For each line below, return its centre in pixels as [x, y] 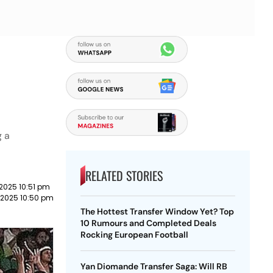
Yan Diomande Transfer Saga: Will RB [154, 266]
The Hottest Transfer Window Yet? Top [157, 211]
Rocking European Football [134, 235]
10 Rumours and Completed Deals [148, 223]
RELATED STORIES [124, 175]
